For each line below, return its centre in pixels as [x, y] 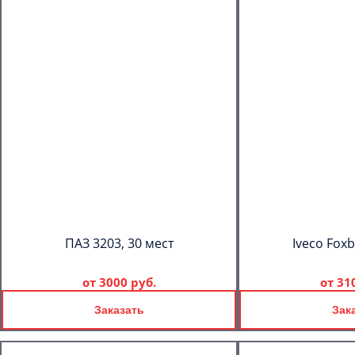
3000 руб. [127, 282]
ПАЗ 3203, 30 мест [119, 243]
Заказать [119, 310]
